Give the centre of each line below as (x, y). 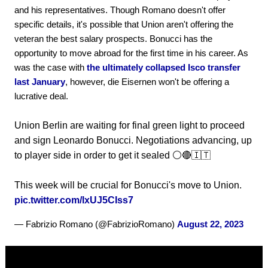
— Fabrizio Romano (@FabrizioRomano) (96, 224)
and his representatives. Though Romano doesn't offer (120, 10)
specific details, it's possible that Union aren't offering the (124, 24)
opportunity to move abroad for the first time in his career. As (131, 53)
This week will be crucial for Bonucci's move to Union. (128, 185)
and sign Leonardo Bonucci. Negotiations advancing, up (133, 140)
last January (40, 81)
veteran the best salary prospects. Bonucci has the (113, 38)
